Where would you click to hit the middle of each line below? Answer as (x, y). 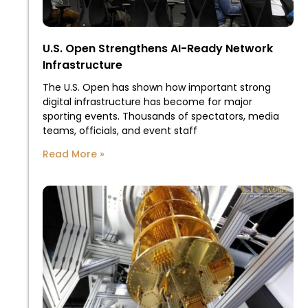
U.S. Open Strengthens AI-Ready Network (158, 48)
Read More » (74, 154)
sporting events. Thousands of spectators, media (161, 116)
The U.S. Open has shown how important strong (157, 87)
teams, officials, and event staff (120, 130)
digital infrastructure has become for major (147, 101)
